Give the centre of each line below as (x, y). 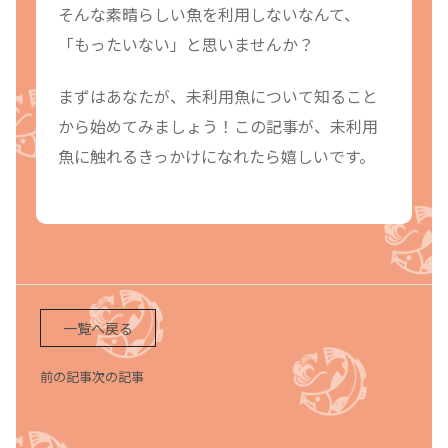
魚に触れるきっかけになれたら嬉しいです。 (216, 156)
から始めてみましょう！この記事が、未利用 (218, 126)
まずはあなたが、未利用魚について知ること (218, 96)
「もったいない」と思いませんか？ (186, 44)
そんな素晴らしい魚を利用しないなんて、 (209, 14)
